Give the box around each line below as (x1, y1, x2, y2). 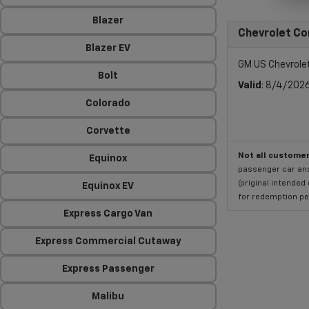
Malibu (92, 292, 125, 301)
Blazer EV (86, 43, 131, 53)
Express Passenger (61, 264, 154, 274)
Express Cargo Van (63, 209, 153, 219)
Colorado (86, 99, 131, 108)
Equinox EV (82, 181, 134, 191)
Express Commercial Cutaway (34, 237, 181, 246)
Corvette (86, 126, 130, 136)
